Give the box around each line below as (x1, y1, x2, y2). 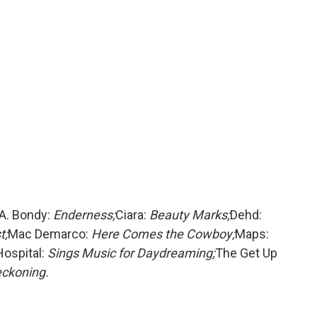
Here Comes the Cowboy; (91, 226, 235, 241)
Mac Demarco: (8, 226, 91, 241)
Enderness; (53, 207, 115, 222)
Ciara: (115, 207, 149, 222)
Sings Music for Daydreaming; (47, 246, 215, 260)
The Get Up (215, 246, 277, 260)
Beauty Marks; (149, 207, 230, 222)
